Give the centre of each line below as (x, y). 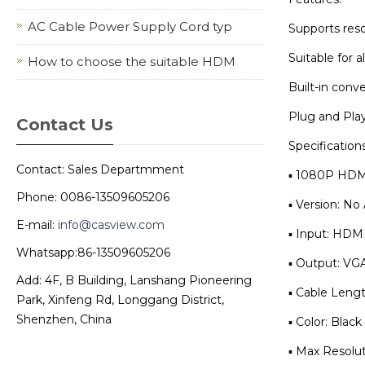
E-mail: (37, 225)
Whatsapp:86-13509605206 (93, 253)
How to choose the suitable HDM (132, 62)
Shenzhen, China (64, 319)
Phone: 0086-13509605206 (93, 197)
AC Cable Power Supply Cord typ (130, 26)
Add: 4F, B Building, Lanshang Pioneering (134, 280)
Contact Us (65, 125)
